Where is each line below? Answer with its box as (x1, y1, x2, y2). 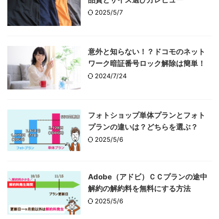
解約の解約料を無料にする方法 (88, 183, 191, 193)
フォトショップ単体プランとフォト (88, 110, 205, 120)
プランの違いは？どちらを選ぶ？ (88, 122, 198, 132)
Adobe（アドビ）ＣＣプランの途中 (88, 172, 207, 181)
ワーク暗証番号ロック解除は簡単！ (88, 59, 205, 68)
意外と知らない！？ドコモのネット (88, 47, 205, 57)
